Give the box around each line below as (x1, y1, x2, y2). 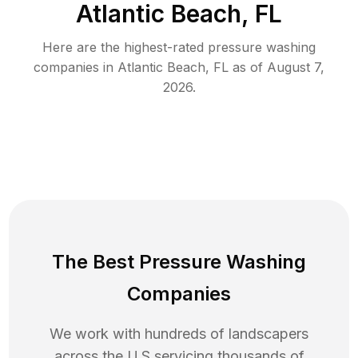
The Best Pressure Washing (52, 250, 306, 274)
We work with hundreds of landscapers (50, 325, 308, 343)
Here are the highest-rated (42, 39, 208, 56)
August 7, (267, 59, 324, 76)
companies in (34, 59, 113, 76)
